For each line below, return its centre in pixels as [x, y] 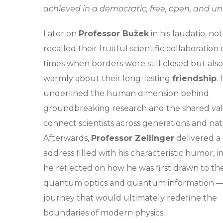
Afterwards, [67, 138]
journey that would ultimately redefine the [130, 198]
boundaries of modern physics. [104, 213]
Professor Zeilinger [133, 138]
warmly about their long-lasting [108, 78]
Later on [61, 33]
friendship [194, 78]
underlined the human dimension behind [126, 93]
